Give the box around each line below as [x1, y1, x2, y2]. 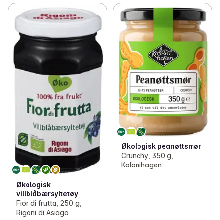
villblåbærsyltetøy [16, 189, 78, 198]
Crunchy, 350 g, [121, 151, 173, 160]
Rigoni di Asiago [16, 208, 69, 217]
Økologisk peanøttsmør [121, 142, 201, 151]
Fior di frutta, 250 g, [16, 198, 82, 207]
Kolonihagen [121, 161, 162, 169]
